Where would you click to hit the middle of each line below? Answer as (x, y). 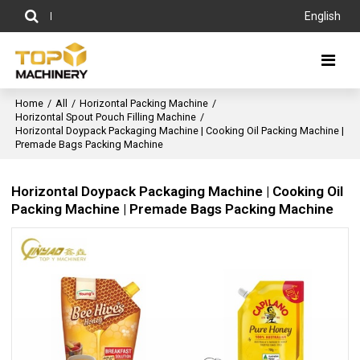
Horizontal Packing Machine (144, 103)
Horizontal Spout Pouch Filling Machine (106, 117)
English (322, 16)
